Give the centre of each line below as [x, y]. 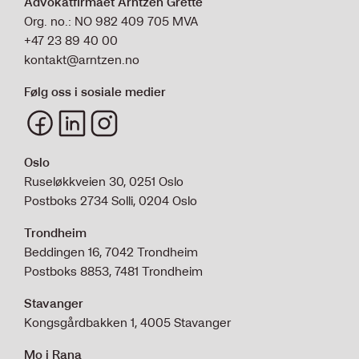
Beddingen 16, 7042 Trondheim [111, 251]
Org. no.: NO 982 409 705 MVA [111, 20]
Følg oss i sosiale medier [95, 91]
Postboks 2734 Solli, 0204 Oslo [111, 200]
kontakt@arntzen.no [82, 59]
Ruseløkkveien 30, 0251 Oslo [104, 181]
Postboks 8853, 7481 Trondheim [113, 270]
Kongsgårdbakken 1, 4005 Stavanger [127, 322]
